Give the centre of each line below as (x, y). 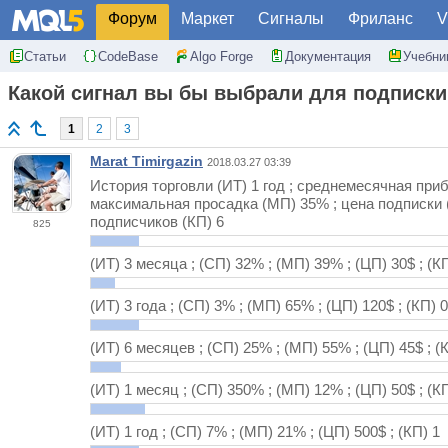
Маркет (207, 18)
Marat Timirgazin (146, 161)
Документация (328, 56)
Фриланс (380, 18)
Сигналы (291, 18)
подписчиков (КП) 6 (157, 222)
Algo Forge (221, 56)
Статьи (45, 56)
